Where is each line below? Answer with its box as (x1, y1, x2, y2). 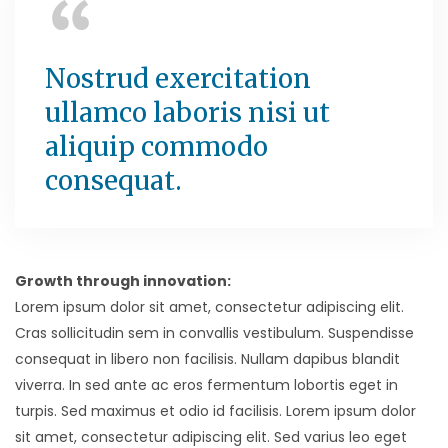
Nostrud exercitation (45, 62, 311, 96)
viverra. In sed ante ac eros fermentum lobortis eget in (15, 375, 398, 396)
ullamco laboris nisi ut (45, 96, 330, 130)
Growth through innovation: (15, 271, 231, 292)
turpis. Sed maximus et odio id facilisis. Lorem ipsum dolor (15, 401, 416, 422)
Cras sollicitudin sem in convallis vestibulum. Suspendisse (15, 323, 414, 344)
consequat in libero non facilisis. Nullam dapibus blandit (15, 349, 400, 370)
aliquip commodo (45, 130, 268, 164)
